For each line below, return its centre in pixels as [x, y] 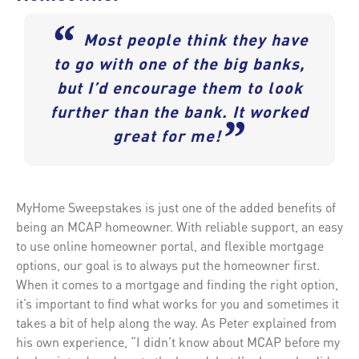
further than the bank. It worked [179, 113]
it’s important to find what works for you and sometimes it [177, 303]
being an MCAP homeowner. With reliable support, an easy [179, 226]
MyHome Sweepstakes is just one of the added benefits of [176, 207]
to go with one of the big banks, [179, 65]
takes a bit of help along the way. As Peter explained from [176, 322]
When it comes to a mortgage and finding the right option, [177, 284]
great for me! [167, 137]
